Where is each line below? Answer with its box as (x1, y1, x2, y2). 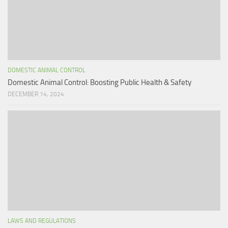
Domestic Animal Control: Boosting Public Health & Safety (8, 77, 191, 87)
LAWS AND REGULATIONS (8, 217, 76, 224)
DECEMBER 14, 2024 (8, 90, 64, 98)
